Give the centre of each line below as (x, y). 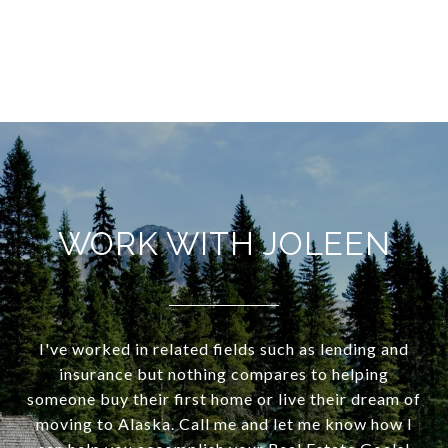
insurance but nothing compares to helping (224, 373)
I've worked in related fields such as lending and (224, 348)
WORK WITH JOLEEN (224, 243)
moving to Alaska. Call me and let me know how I (224, 423)
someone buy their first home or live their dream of (224, 398)
